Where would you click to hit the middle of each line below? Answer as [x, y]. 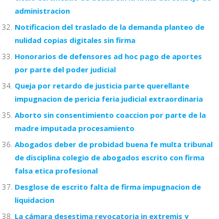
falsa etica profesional [56, 170]
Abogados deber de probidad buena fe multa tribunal [114, 144]
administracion [42, 11]
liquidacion [34, 200]
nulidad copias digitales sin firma [75, 40]
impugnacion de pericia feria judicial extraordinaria [109, 99]
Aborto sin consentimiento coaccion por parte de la [110, 115]
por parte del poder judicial [65, 69]
